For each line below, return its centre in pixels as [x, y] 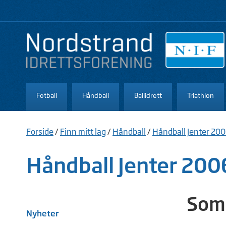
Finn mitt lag [83, 131]
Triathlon [201, 95]
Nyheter [43, 213]
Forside [40, 131]
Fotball [47, 95]
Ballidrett [148, 95]
